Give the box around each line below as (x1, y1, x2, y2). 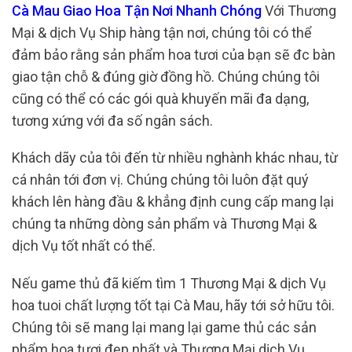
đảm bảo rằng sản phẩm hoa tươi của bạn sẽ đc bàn (12, 46, 335, 63)
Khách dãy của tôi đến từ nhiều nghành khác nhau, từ (12, 149, 338, 167)
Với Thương (262, 2, 336, 19)
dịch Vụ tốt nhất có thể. (12, 237, 159, 255)
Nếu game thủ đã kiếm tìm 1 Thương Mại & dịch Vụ (12, 274, 326, 291)
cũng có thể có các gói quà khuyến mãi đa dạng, (12, 90, 309, 107)
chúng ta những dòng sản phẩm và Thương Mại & (12, 215, 317, 233)
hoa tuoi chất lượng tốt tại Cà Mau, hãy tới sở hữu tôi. (12, 296, 335, 313)
